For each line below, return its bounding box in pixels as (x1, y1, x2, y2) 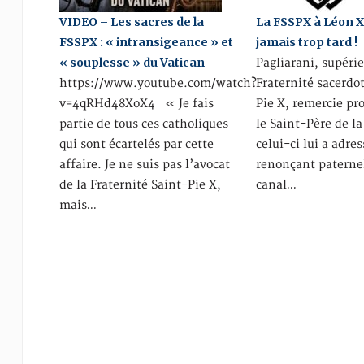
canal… (256, 177, 297, 192)
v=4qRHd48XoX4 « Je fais (58, 96, 214, 110)
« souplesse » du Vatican (58, 54, 205, 70)
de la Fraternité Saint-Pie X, (58, 177, 221, 192)
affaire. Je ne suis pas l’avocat (58, 157, 230, 171)
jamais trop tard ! (256, 34, 358, 50)
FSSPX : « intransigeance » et (58, 34, 233, 50)
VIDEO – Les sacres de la (58, 14, 204, 29)
